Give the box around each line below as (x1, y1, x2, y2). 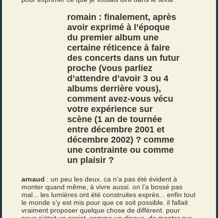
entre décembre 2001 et (67, 125, 165, 134)
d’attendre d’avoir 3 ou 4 (67, 73, 169, 83)
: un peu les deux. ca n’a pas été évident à (45, 175, 178, 183)
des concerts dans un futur (67, 53, 180, 63)
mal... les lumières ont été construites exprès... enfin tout (21, 191, 196, 199)
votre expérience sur (67, 104, 153, 114)
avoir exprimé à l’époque (67, 22, 170, 32)
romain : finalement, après (67, 12, 177, 22)
